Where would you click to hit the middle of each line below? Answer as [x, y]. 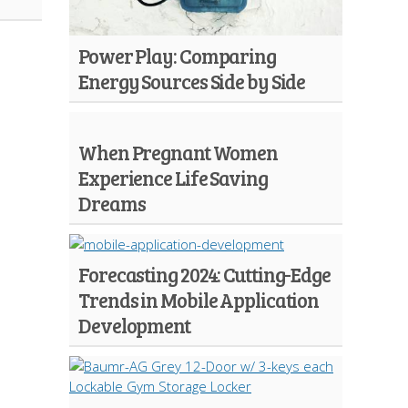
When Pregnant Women [178, 152]
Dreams [112, 203]
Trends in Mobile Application [199, 300]
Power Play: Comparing [177, 56]
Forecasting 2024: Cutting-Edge [204, 274]
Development [134, 325]
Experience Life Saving [173, 178]
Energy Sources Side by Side [192, 81]
